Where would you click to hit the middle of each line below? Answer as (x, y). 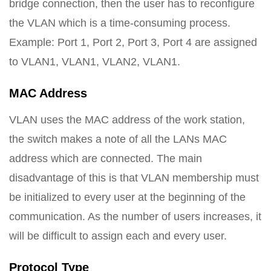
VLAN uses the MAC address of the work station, (127, 120)
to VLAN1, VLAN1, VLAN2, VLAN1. (95, 62)
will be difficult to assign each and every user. (118, 236)
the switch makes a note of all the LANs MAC (118, 139)
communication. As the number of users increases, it (135, 217)
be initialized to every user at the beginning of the (127, 198)
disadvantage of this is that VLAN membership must (134, 178)
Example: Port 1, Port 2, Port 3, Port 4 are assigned (133, 43)
